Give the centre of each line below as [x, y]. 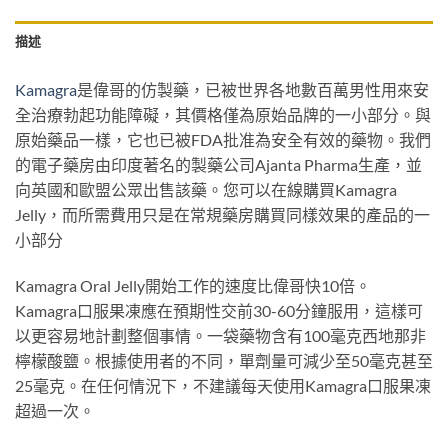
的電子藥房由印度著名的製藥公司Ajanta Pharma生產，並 [218, 164]
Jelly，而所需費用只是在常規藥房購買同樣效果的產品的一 [222, 214]
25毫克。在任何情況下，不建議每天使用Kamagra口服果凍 [223, 385]
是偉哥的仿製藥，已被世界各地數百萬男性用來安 [253, 89]
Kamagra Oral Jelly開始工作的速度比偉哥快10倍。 [193, 285]
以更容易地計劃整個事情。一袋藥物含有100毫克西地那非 [220, 335]
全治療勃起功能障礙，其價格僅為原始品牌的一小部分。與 [223, 114]
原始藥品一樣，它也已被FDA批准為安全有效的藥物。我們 [223, 139]
